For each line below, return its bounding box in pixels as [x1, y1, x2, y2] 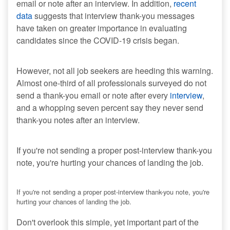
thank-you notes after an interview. [16, 114, 140, 126]
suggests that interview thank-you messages [32, 10, 195, 22]
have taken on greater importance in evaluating [16, 22, 187, 34]
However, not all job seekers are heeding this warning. [16, 65, 213, 77]
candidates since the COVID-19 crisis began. [16, 34, 181, 47]
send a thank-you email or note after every [16, 89, 170, 102]
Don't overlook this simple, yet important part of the [16, 216, 199, 228]
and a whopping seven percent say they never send [16, 102, 203, 114]
